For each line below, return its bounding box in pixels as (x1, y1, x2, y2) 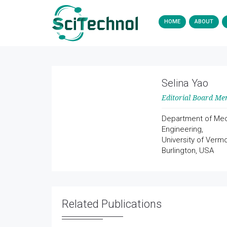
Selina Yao (161, 77, 208, 89)
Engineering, (161, 125, 203, 134)
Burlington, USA (161, 146, 214, 155)
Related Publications (62, 198, 162, 210)
